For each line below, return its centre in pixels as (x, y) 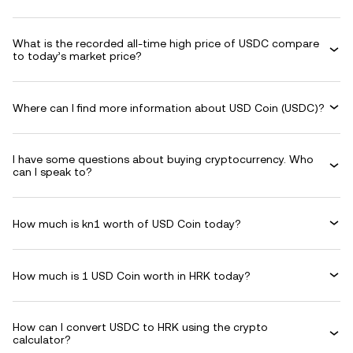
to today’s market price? (77, 56)
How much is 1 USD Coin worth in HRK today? (132, 275)
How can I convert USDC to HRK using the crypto (140, 327)
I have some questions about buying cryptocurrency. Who (163, 159)
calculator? (42, 340)
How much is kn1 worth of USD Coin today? (127, 223)
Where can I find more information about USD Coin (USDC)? (169, 108)
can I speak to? (52, 172)
